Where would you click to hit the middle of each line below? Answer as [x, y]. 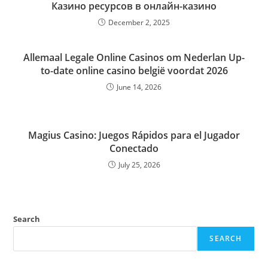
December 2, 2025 [139, 22]
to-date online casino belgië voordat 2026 [134, 71]
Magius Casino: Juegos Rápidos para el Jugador [134, 135]
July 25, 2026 [139, 165]
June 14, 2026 [139, 87]
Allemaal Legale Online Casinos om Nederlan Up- [134, 57]
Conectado [134, 148]
